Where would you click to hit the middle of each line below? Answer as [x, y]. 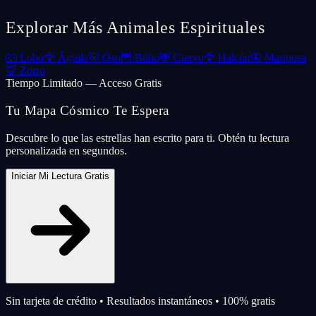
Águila [73, 58]
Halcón [234, 58]
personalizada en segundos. [66, 150]
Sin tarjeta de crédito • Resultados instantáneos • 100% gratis [140, 300]
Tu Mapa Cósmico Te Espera [87, 111]
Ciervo [189, 58]
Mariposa [285, 58]
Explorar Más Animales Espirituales [135, 28]
